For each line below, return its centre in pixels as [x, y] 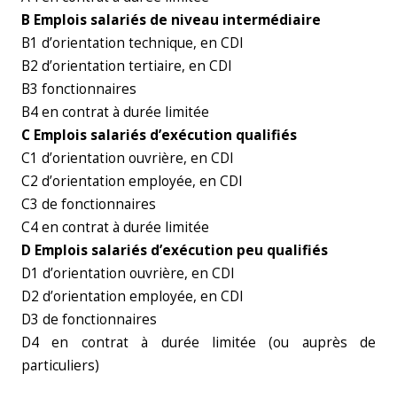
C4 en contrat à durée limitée [115, 227]
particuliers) [60, 366]
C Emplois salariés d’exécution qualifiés [159, 135]
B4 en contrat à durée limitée [115, 112]
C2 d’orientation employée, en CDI [132, 181]
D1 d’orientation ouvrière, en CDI [128, 273]
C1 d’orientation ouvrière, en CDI [128, 158]
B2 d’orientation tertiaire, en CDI [127, 66]
